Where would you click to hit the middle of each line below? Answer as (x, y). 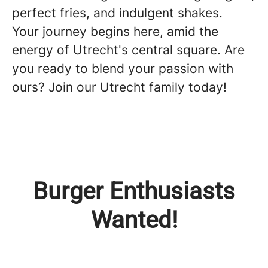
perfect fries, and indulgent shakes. (117, 13)
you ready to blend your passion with (123, 68)
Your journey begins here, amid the (115, 31)
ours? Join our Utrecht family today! (119, 87)
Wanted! (134, 220)
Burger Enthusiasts (134, 191)
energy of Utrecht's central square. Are (128, 50)
